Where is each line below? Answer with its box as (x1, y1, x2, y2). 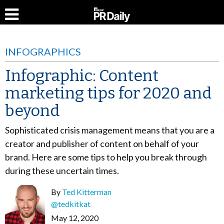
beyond (5, 101, 59, 120)
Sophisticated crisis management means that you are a (5, 124, 214, 135)
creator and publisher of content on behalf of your (5, 138, 199, 149)
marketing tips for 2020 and (5, 83, 211, 102)
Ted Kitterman (62, 187, 111, 196)
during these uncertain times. (5, 165, 119, 176)
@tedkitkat (51, 199, 90, 208)
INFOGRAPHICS (5, 45, 81, 57)
